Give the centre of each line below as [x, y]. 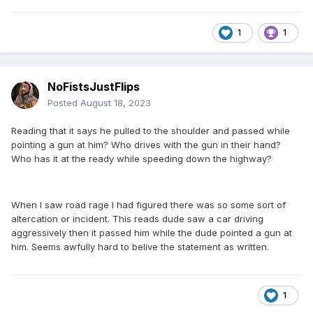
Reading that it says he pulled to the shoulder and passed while [151, 131]
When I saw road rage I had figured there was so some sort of [148, 205]
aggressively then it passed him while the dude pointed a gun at [152, 233]
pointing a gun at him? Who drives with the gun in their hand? [146, 145]
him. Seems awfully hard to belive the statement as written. [140, 247]
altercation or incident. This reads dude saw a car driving [137, 219]
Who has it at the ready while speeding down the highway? [141, 159]
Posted [64, 103]
